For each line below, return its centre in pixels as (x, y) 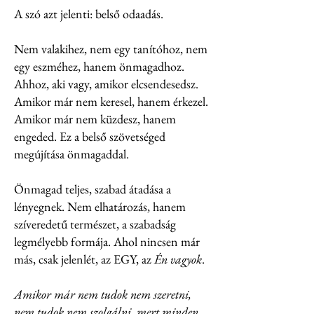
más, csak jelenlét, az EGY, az (84, 259)
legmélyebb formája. (64, 241)
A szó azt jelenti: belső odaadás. (89, 14)
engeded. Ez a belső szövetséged (90, 136)
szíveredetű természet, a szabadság (95, 224)
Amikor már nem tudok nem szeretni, (103, 294)
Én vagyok (178, 259)
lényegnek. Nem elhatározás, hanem (100, 206)
